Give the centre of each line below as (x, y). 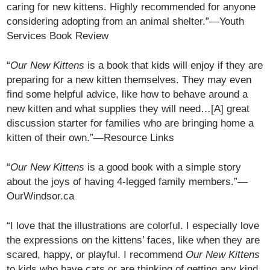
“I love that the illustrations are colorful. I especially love (133, 225)
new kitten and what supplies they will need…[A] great (128, 108)
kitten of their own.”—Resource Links (91, 137)
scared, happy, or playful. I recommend (96, 254)
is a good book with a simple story (163, 167)
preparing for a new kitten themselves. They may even (129, 80)
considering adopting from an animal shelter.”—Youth (126, 21)
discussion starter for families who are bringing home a (130, 123)
